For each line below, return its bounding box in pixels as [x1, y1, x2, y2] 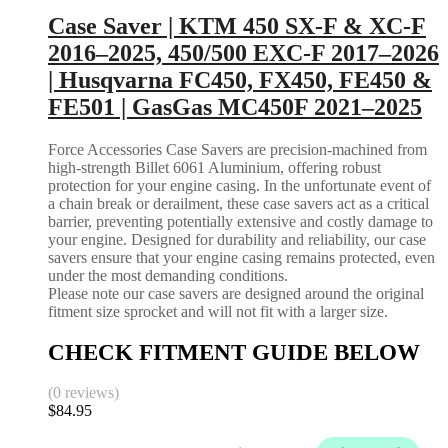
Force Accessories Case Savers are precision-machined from [48, 140, 427, 158]
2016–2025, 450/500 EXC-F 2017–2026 [48, 40, 439, 66]
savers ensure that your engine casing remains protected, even [48, 248, 435, 266]
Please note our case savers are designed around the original [48, 284, 424, 302]
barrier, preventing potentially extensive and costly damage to [48, 212, 433, 230]
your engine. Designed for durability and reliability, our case [48, 230, 426, 248]
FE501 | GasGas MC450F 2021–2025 [48, 94, 422, 120]
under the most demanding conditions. [48, 266, 288, 284]
